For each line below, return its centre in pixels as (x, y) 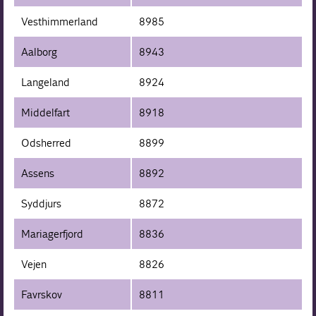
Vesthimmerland (60, 21)
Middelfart (46, 112)
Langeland (46, 82)
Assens (38, 173)
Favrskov (42, 294)
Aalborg (39, 51)
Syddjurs (42, 203)
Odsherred (47, 142)
